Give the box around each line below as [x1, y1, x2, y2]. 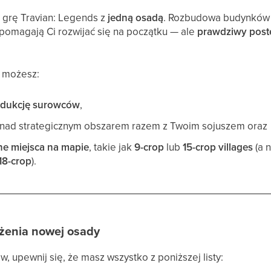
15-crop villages [183, 140, 253, 154]
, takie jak [89, 140, 135, 154]
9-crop [134, 140, 165, 154]
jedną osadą [108, 10, 164, 25]
